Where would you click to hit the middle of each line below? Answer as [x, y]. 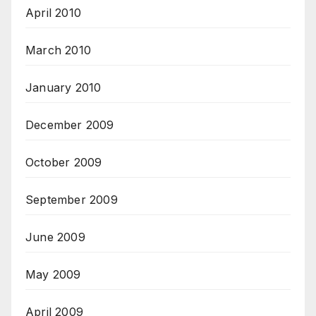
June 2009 [55, 237]
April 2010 [53, 13]
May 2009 [53, 275]
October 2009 [64, 163]
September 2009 [72, 200]
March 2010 [58, 50]
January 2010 [63, 88]
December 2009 [70, 125]
